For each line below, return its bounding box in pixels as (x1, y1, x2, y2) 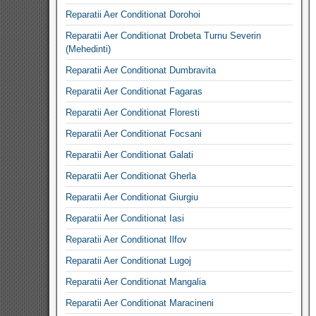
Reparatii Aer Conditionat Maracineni (66, 298, 214, 308)
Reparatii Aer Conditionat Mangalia (66, 276, 206, 287)
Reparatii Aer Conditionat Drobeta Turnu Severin (66, 30, 261, 41)
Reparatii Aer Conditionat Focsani (66, 128, 202, 139)
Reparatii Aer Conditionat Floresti (66, 107, 200, 118)
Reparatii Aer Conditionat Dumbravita (66, 65, 216, 75)
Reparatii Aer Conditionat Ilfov (66, 234, 187, 245)
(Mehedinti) (66, 44, 111, 54)
